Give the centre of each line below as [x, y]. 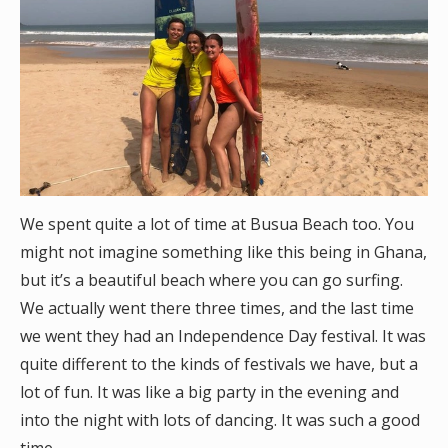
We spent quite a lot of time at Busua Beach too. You [217, 224]
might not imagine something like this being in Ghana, [223, 252]
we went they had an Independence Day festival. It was [223, 336]
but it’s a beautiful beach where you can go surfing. [211, 280]
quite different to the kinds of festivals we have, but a [219, 364]
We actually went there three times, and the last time [217, 308]
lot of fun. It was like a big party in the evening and [209, 392]
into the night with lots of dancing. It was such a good [220, 420]
